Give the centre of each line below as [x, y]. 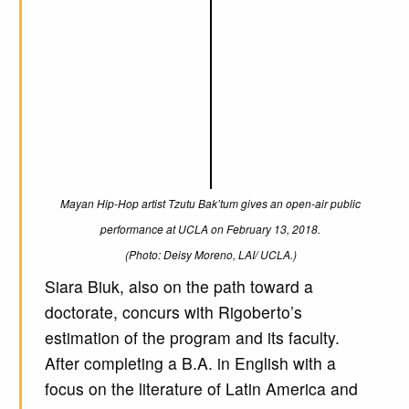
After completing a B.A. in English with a [190, 363]
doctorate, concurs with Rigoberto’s [173, 312]
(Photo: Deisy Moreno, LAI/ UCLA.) [210, 255]
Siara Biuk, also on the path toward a [178, 287]
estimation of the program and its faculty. [192, 338]
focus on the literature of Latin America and [201, 389]
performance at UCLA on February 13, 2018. [210, 229]
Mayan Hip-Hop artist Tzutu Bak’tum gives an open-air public [210, 204]
